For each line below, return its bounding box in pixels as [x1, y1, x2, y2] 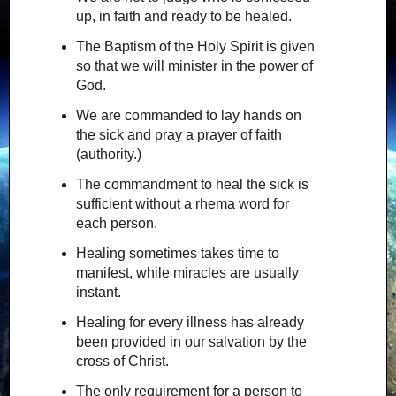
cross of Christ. [75, 353, 169, 369]
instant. [75, 284, 121, 300]
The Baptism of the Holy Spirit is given [75, 39, 315, 55]
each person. [75, 215, 157, 231]
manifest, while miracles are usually [75, 264, 299, 280]
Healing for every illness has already [75, 314, 304, 330]
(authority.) [75, 147, 141, 163]
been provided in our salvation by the [75, 333, 307, 349]
